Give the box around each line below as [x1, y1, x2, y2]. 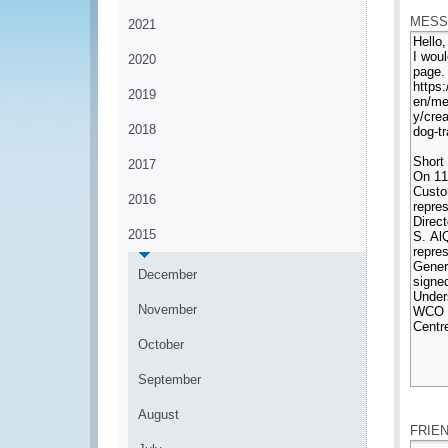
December [138, 267, 197, 282]
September [138, 372, 201, 387]
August [138, 407, 179, 422]
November [138, 302, 197, 317]
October [138, 337, 184, 352]
